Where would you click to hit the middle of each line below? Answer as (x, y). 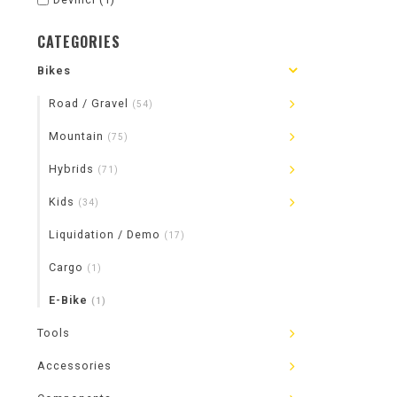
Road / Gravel (90, 103)
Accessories (74, 366)
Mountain (78, 136)
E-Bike (70, 300)
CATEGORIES (79, 42)
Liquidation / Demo (106, 234)
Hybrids (73, 169)
